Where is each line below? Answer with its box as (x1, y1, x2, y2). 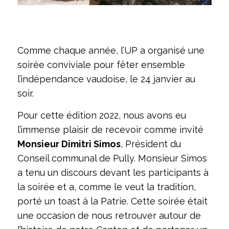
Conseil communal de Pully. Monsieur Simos (17, 153, 207, 164)
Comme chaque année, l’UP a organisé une (17, 45, 204, 56)
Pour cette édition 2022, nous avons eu (17, 110, 186, 121)
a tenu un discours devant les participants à (17, 167, 209, 178)
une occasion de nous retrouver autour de (17, 210, 201, 221)
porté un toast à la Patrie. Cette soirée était (17, 196, 208, 207)
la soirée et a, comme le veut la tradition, (17, 181, 196, 193)
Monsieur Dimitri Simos (17, 139, 121, 150)
